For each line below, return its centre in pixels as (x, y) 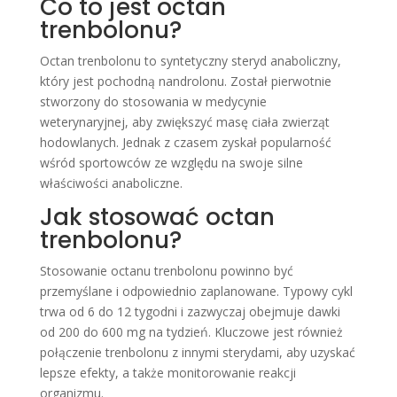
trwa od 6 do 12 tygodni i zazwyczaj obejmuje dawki (190, 311)
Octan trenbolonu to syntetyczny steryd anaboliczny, (190, 61)
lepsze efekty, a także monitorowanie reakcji (167, 373)
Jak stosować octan (157, 217)
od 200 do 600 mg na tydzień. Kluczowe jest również (191, 332)
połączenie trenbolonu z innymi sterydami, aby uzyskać (197, 352)
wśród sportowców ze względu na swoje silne (171, 163)
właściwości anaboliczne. (111, 183)
